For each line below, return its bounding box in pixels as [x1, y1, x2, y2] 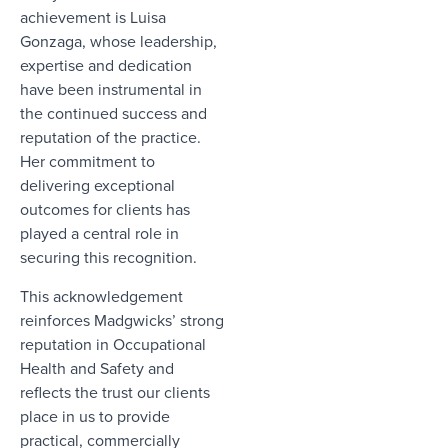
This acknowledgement [20, 284, 183, 307]
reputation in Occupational [20, 332, 206, 355]
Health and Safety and [20, 356, 174, 379]
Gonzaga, [20, 30, 86, 53]
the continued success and [20, 102, 207, 125]
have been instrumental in [20, 78, 202, 101]
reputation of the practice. [20, 126, 201, 149]
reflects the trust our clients [20, 380, 210, 403]
